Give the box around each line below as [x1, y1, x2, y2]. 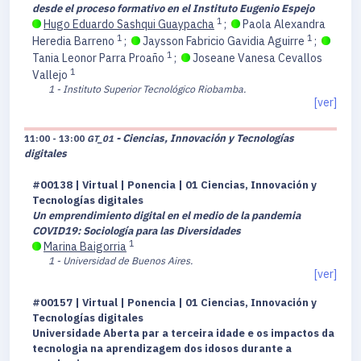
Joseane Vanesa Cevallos [190, 51, 322, 66]
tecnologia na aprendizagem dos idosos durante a [32, 342, 292, 356]
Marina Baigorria [44, 239, 127, 255]
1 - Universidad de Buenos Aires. [48, 254, 193, 268]
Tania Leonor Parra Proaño [32, 51, 167, 66]
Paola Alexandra [240, 17, 326, 32]
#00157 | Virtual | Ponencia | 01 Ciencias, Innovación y [32, 296, 317, 310]
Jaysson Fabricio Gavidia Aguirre [140, 34, 307, 49]
